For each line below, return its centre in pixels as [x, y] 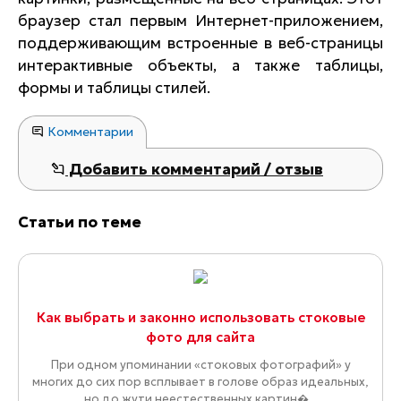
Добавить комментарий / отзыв [194, 169]
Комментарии [89, 132]
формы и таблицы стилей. [114, 88]
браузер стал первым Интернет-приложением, [200, 21]
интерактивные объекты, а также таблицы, [200, 65]
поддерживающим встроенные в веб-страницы [200, 43]
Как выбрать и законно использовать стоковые [200, 318]
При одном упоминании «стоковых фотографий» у [200, 365]
